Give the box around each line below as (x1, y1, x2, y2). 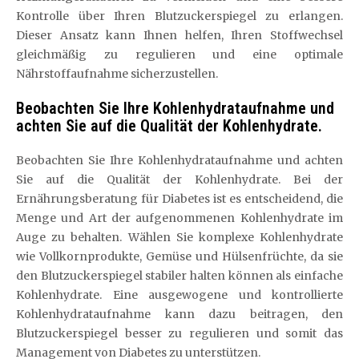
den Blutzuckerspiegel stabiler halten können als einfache (16, 268, 343, 283)
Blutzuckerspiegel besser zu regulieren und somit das (16, 326, 343, 341)
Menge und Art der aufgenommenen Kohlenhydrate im (16, 211, 343, 225)
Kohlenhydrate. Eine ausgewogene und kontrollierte (16, 288, 343, 302)
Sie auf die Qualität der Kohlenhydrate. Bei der (16, 172, 343, 187)
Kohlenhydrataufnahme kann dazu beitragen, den (16, 307, 343, 321)
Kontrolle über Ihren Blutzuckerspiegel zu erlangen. (16, 9, 343, 23)
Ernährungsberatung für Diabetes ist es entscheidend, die (16, 192, 343, 206)
